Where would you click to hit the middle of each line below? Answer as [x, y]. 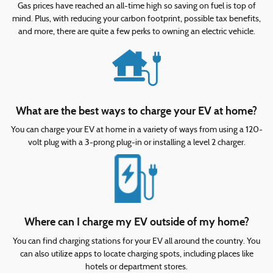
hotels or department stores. [136, 267]
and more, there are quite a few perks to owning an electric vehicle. [136, 32]
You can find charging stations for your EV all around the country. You [136, 241]
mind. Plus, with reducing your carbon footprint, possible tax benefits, [136, 19]
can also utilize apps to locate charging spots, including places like [136, 254]
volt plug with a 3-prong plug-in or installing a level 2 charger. [136, 143]
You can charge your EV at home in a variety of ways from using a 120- [136, 130]
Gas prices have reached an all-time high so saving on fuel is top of [136, 6]
